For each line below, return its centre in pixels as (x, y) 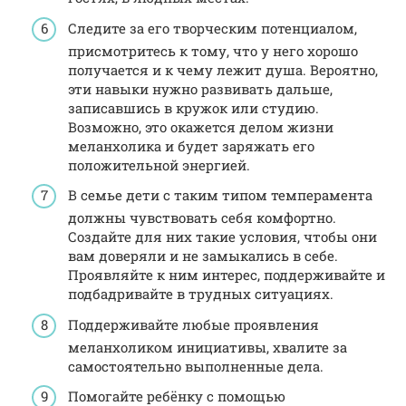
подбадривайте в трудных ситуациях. (201, 294)
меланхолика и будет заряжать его (191, 145)
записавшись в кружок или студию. (193, 107)
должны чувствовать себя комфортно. (202, 218)
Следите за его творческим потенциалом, (213, 28)
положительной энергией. (159, 164)
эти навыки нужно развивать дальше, (200, 88)
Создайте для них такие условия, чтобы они (222, 237)
